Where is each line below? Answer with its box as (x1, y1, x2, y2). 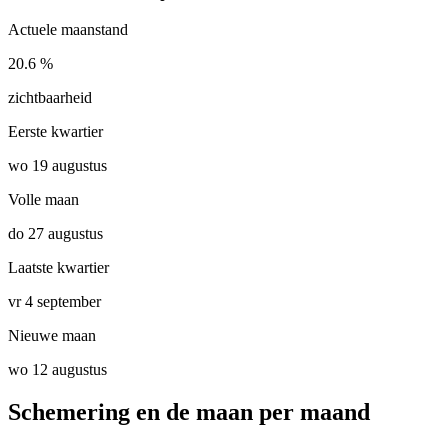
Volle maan (8, 191, 79, 209)
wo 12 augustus (8, 361, 107, 379)
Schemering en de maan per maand (8, 399, 370, 426)
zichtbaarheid (8, 89, 92, 107)
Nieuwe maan (8, 327, 96, 345)
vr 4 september (8, 293, 101, 311)
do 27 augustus (8, 225, 103, 243)
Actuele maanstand (8, 21, 128, 39)
